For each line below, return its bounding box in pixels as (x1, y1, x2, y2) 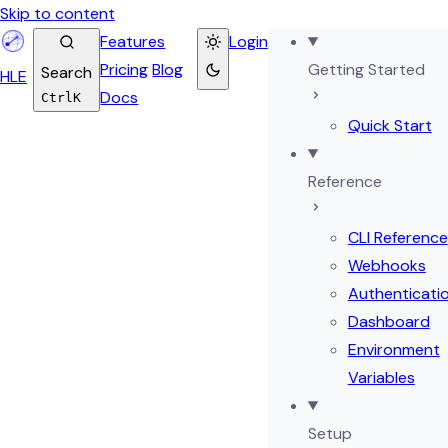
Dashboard (347, 311, 430, 332)
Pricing (100, 59, 149, 80)
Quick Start (347, 115, 432, 136)
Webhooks (347, 255, 426, 276)
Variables (347, 367, 415, 388)
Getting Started (307, 59, 425, 80)
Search (41, 62, 93, 83)
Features (100, 31, 166, 52)
